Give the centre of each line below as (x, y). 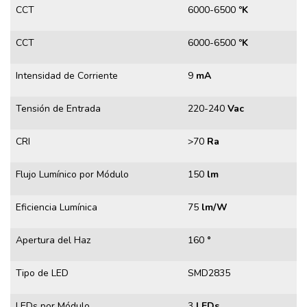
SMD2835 (210, 273)
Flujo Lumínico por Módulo (72, 174)
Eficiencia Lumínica (57, 207)
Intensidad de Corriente (67, 75)
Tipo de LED (42, 273)
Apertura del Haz (53, 240)
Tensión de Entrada (58, 108)
